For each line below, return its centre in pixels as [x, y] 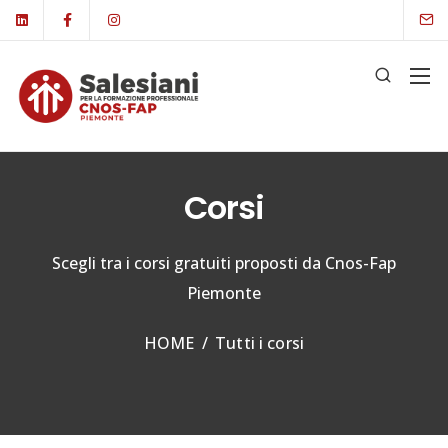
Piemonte [224, 293]
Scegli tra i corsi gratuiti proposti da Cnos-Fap [224, 263]
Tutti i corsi [260, 343]
